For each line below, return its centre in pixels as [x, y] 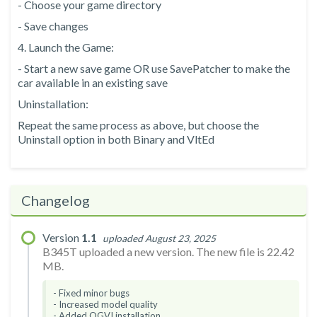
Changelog [56, 201]
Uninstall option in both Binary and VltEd [116, 139]
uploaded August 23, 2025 [159, 239]
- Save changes [53, 26]
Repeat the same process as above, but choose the [138, 125]
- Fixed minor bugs [91, 293]
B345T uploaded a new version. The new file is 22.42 [168, 252]
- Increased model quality [105, 305]
